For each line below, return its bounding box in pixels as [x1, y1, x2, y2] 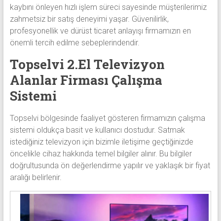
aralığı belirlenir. [9, 173, 62, 183]
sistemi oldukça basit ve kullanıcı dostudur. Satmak [9, 125, 185, 135]
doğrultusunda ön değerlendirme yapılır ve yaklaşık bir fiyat [9, 161, 210, 171]
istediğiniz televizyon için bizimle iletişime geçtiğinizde [9, 137, 193, 147]
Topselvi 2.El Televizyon [9, 56, 165, 73]
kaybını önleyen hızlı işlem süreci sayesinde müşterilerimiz [9, 2, 207, 12]
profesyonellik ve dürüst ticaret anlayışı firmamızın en [9, 26, 191, 36]
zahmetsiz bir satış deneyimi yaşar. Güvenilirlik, [9, 14, 169, 24]
